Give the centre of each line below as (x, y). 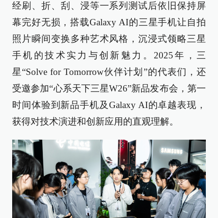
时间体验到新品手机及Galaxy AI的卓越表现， (109, 105)
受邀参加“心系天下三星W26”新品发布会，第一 (109, 89)
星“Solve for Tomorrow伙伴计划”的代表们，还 (109, 72)
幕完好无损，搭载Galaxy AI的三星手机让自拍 (109, 22)
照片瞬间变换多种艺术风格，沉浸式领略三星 (109, 39)
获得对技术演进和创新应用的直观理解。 (95, 122)
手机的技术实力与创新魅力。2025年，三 (109, 55)
